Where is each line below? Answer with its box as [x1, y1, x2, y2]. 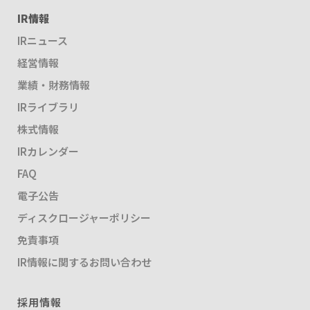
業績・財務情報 [17, 77, 90, 93]
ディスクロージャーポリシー [17, 210, 151, 226]
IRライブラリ [17, 100, 79, 115]
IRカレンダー [17, 144, 79, 159]
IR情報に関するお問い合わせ [17, 255, 152, 270]
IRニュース [17, 33, 68, 48]
